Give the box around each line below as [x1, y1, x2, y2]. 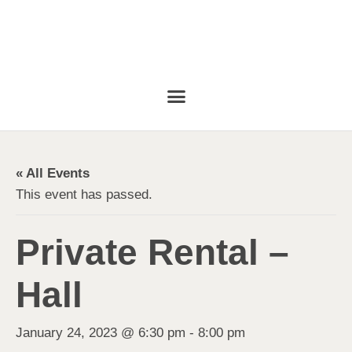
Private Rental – [16, 231, 289, 273]
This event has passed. [16, 186, 152, 202]
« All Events [16, 165, 90, 181]
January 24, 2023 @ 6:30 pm [16, 324, 185, 340]
